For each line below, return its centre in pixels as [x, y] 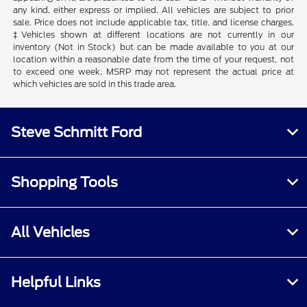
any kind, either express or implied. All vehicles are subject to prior [153, 10]
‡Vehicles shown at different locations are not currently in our [153, 35]
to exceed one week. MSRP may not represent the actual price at [153, 72]
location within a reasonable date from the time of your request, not [153, 60]
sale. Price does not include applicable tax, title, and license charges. [153, 23]
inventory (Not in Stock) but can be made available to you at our [153, 47]
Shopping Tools [64, 183]
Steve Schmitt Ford [76, 133]
